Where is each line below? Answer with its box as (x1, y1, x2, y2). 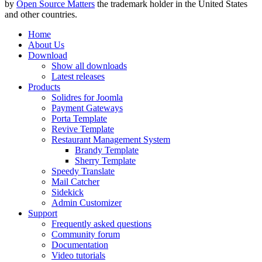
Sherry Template (75, 156, 136, 166)
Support (28, 208, 57, 219)
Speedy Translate (51, 166, 115, 177)
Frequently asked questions (51, 219, 151, 229)
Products (28, 82, 60, 92)
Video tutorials (51, 250, 105, 261)
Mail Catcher (51, 177, 99, 187)
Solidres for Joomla (51, 92, 123, 103)
